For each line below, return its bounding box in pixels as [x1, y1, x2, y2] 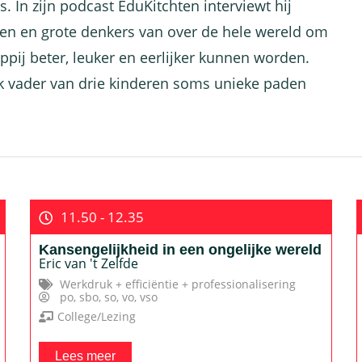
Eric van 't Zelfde [39, 255, 139, 272]
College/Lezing [57, 309, 136, 324]
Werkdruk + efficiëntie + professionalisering [60, 276, 297, 292]
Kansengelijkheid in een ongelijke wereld [39, 242, 322, 258]
